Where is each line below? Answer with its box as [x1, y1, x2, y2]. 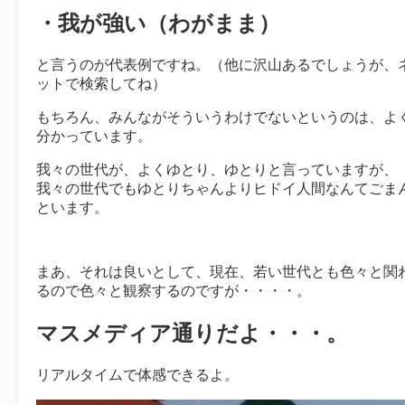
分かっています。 [36, 128, 152, 145]
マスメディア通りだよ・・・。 [36, 321, 348, 346]
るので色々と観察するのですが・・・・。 [36, 283, 311, 299]
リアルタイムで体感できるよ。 [36, 367, 239, 383]
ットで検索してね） [36, 76, 166, 92]
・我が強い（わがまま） [36, 11, 280, 36]
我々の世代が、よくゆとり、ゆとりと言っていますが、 [36, 162, 398, 178]
